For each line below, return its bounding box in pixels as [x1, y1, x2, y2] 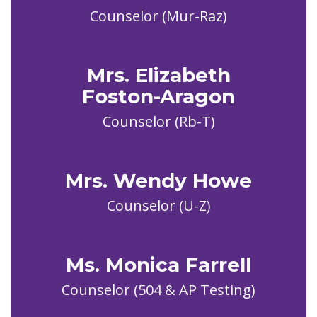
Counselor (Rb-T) [102, 112, 215, 131]
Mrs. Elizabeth [86, 63, 231, 87]
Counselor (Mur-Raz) [90, 6, 227, 25]
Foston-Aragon [82, 84, 235, 108]
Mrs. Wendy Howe [65, 168, 252, 192]
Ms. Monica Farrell [66, 253, 251, 277]
